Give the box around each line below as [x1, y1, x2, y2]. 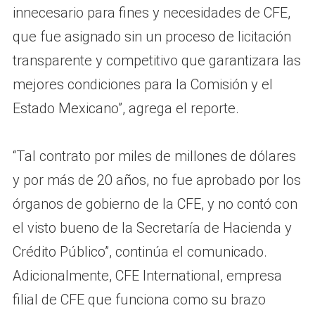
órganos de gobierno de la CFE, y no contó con [12, 195, 297, 212]
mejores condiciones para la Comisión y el [12, 75, 273, 93]
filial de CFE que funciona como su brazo [12, 290, 266, 308]
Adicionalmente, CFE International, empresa [12, 266, 282, 284]
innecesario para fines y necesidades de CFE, [12, 4, 290, 21]
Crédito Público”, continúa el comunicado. [12, 243, 267, 260]
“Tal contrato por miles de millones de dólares [12, 147, 296, 165]
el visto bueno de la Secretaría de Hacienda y [12, 219, 292, 236]
